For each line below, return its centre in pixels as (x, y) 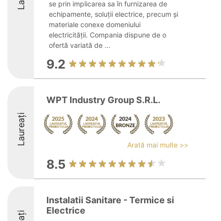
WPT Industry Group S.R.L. (103, 100)
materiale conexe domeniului (95, 24)
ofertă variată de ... (80, 45)
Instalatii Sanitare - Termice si (110, 200)
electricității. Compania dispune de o (108, 35)
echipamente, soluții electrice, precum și (113, 14)
